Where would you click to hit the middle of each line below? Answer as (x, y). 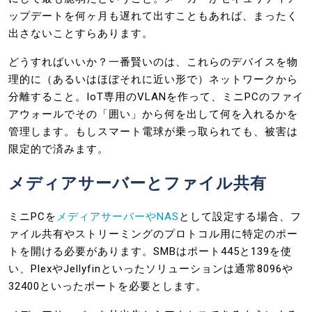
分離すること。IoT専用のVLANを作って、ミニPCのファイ (156, 96)
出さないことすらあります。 (81, 33)
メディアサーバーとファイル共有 (138, 182)
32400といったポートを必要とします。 (108, 286)
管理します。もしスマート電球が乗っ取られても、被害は (153, 131)
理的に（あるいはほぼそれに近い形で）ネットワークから (153, 79)
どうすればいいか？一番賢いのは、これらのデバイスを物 (153, 62)
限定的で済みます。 (58, 149)
